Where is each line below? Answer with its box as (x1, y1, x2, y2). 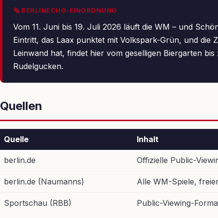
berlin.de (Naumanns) (4, 177, 84, 186)
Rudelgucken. (13, 61, 63, 71)
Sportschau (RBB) (4, 198, 72, 208)
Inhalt (137, 134, 159, 144)
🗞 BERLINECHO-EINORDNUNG (13, 6, 117, 14)
